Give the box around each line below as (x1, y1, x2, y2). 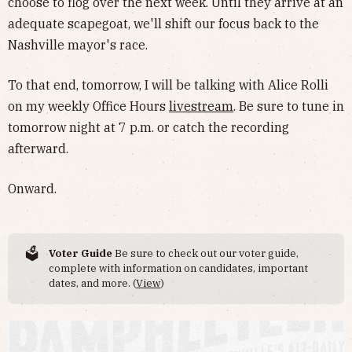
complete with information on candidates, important (49, 261, 309, 276)
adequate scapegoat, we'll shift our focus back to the (8, 15, 319, 31)
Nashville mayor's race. (8, 36, 148, 53)
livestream (169, 97, 233, 114)
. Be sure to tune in (233, 97, 344, 114)
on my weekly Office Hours (8, 97, 169, 114)
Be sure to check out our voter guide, (112, 246, 299, 261)
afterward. (8, 140, 68, 156)
